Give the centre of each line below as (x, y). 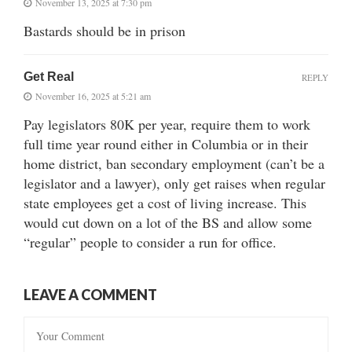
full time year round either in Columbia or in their (166, 143)
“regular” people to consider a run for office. (150, 242)
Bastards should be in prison (104, 30)
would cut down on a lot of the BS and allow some (168, 222)
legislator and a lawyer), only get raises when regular (174, 183)
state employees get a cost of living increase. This (165, 202)
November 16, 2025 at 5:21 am (93, 95)
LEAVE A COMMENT (90, 294)
